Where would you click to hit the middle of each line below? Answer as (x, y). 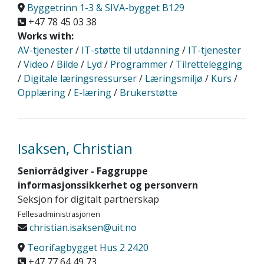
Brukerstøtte (148, 93)
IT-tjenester (214, 50)
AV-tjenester (45, 50)
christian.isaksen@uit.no (82, 227)
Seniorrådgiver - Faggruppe (83, 171)
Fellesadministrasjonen (59, 214)
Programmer (139, 64)
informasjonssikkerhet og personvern (108, 185)
